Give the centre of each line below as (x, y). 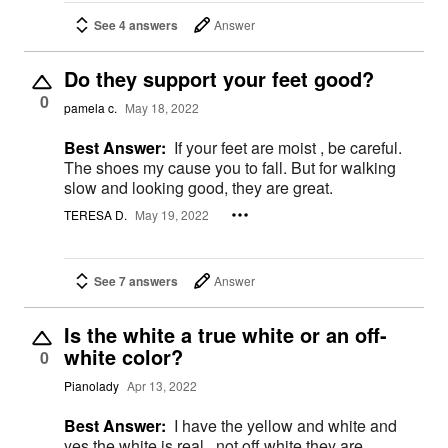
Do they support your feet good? (219, 78)
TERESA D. (95, 215)
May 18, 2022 (162, 108)
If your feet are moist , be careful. (288, 147)
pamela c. (90, 108)
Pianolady (91, 385)
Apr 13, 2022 (162, 385)
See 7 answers (136, 280)
